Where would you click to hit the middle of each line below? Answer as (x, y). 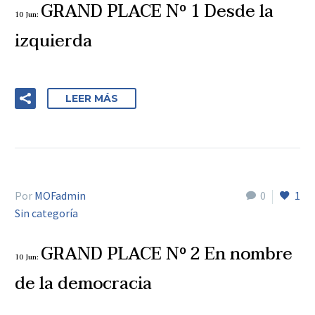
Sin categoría (46, 213)
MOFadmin (60, 196)
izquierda (53, 41)
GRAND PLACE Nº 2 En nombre (167, 255)
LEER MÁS (92, 99)
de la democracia (83, 284)
